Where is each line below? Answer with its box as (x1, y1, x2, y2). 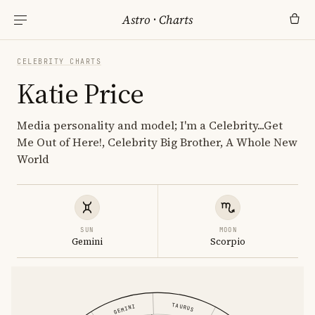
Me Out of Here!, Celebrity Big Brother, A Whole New (17, 134, 297, 150)
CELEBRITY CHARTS (17, 57, 101, 66)
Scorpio (210, 236, 246, 247)
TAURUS (171, 301, 195, 313)
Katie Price (17, 75, 144, 112)
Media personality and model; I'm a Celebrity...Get (17, 117, 283, 133)
